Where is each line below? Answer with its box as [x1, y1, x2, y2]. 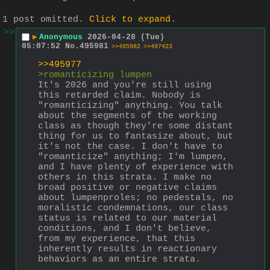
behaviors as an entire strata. [38, 254, 206, 265]
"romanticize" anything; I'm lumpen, [38, 152, 228, 163]
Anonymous [39, 32, 83, 42]
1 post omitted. [2, 14, 89, 25]
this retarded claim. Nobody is [38, 90, 201, 101]
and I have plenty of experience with [38, 162, 233, 173]
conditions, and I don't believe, [38, 224, 212, 234]
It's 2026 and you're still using [38, 80, 212, 91]
